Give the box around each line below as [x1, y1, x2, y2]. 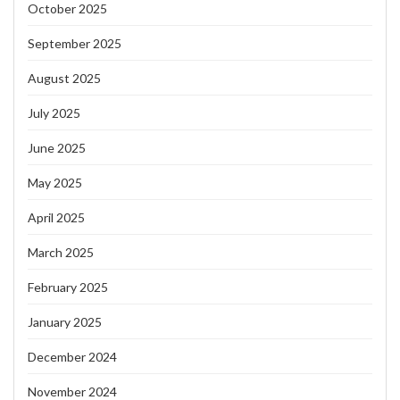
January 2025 [28, 313, 102, 329]
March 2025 [28, 244, 94, 260]
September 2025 [28, 35, 121, 51]
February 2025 [28, 279, 108, 295]
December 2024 [28, 348, 117, 364]
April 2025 [28, 209, 85, 225]
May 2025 [28, 174, 82, 190]
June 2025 [28, 139, 86, 155]
